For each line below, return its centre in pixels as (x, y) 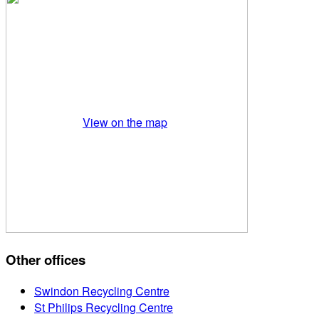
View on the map (125, 122)
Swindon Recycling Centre (102, 291)
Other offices (46, 259)
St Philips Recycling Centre (104, 307)
